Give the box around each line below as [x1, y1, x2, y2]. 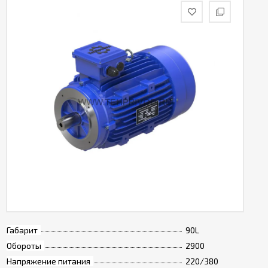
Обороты [7, 240, 41, 251]
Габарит [7, 225, 38, 235]
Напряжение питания [7, 256, 90, 266]
